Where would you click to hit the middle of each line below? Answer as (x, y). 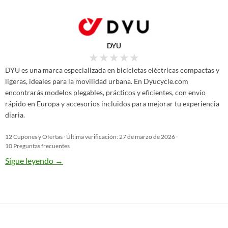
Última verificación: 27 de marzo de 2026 (121, 137)
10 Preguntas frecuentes (37, 146)
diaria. (15, 115)
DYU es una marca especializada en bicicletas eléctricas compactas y (112, 70)
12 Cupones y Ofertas (34, 137)
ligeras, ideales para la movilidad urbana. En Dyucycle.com (97, 81)
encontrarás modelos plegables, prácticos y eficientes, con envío (105, 92)
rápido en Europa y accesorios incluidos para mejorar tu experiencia (112, 104)
